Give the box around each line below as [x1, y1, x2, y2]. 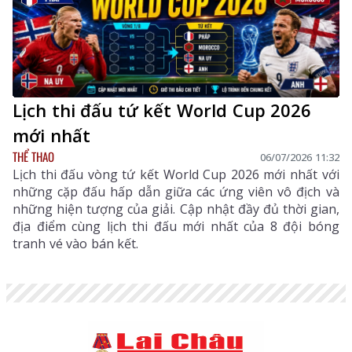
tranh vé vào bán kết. [13, 235, 139, 253]
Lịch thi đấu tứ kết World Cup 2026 [13, 98, 312, 123]
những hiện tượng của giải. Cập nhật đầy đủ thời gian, [13, 200, 339, 218]
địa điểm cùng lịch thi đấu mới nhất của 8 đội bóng [13, 218, 339, 236]
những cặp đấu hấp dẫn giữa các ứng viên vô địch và [13, 183, 339, 201]
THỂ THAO [13, 148, 54, 166]
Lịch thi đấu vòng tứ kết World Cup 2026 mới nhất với [13, 166, 339, 184]
